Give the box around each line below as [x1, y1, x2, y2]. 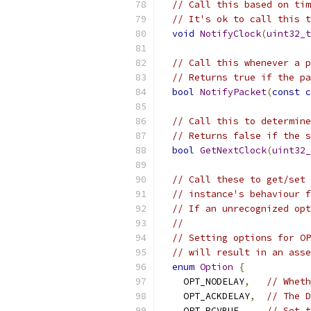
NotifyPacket [200, 86, 267, 98]
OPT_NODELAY [161, 276, 244, 287]
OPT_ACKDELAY [161, 290, 250, 302]
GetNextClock [200, 144, 267, 156]
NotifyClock [200, 28, 261, 40]
